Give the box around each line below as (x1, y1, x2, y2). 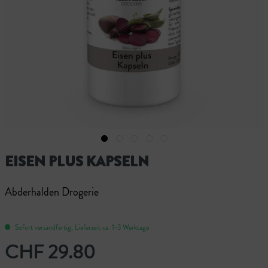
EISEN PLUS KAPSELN (5, 151, 149, 172)
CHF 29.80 (5, 237, 95, 266)
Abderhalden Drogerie (5, 184, 99, 200)
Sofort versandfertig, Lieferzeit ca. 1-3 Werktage (13, 221, 149, 233)
